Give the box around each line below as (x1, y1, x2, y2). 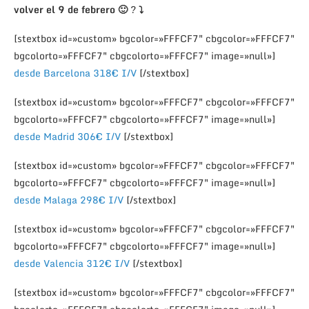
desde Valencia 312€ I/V (14, 255, 132, 271)
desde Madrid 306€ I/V (14, 128, 123, 144)
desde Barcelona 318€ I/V (14, 64, 137, 81)
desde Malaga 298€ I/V (14, 191, 126, 208)
